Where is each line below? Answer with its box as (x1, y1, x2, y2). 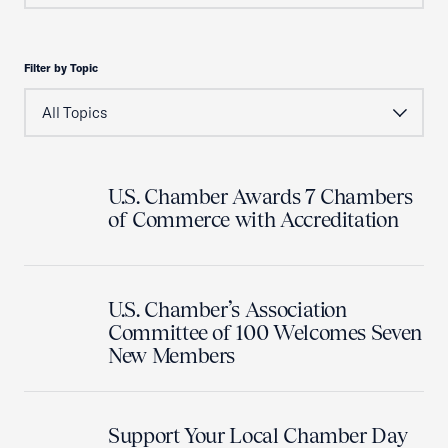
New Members (108, 343, 236, 368)
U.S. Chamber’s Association (108, 297, 347, 322)
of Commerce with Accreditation (108, 207, 399, 232)
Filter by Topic (24, 61, 98, 75)
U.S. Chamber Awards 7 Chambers (108, 184, 413, 209)
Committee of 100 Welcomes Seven (108, 320, 422, 345)
